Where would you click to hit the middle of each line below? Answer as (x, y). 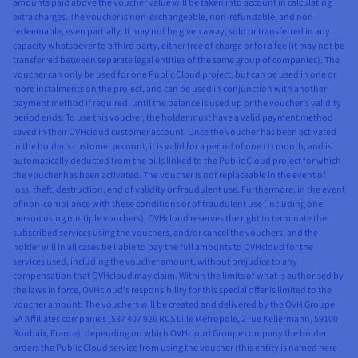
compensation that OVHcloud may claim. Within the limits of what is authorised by (178, 276)
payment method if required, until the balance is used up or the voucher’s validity (177, 103)
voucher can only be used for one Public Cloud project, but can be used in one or (175, 74)
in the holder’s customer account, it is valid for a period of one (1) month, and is (172, 146)
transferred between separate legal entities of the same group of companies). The (176, 60)
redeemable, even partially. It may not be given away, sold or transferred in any (171, 31)
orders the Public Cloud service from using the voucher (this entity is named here (175, 348)
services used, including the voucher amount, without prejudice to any (155, 261)
